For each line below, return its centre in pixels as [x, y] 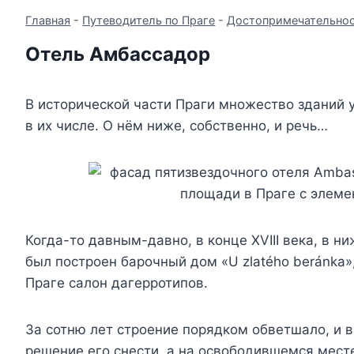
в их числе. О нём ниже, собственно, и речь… [177, 126]
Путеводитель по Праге [149, 21]
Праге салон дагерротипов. [117, 283]
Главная [48, 21]
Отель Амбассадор [118, 55]
